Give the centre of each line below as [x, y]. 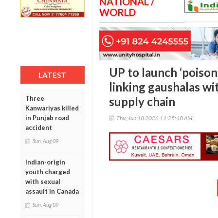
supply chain [142, 102]
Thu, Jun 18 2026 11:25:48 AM [154, 118]
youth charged [48, 172]
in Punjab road [47, 118]
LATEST [53, 75]
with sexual [43, 181]
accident [39, 127]
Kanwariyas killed [52, 108]
